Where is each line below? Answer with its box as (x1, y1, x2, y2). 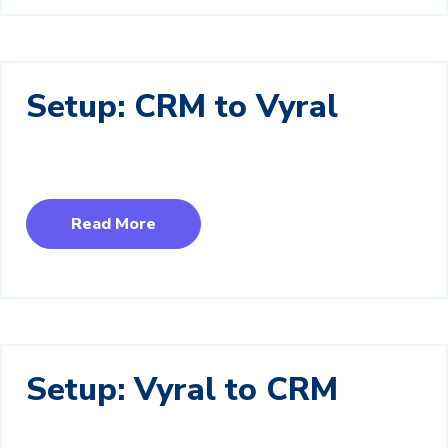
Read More (71, 213, 156, 236)
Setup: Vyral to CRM (26, 367, 338, 411)
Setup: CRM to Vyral (26, 85, 338, 129)
